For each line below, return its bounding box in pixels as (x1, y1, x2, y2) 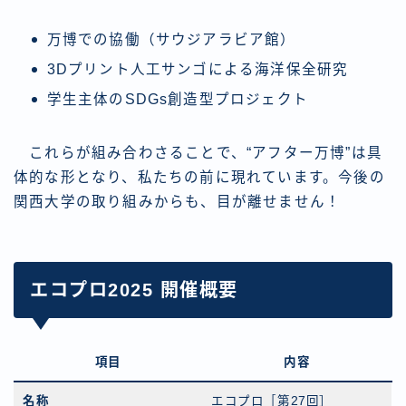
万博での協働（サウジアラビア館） (46, 32, 296, 48)
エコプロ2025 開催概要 (30, 280, 238, 301)
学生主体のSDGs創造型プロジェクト (46, 92, 309, 108)
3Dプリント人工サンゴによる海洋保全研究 (46, 62, 349, 78)
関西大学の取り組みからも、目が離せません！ (14, 194, 342, 210)
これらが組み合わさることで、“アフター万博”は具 (14, 145, 383, 161)
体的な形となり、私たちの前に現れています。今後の (14, 169, 385, 186)
